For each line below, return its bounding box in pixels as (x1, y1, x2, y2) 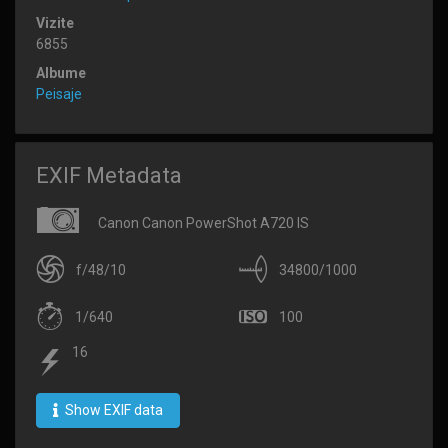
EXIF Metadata (36, 162, 182, 188)
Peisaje (36, 85, 82, 102)
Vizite (36, 14, 74, 31)
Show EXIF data (62, 401, 163, 418)
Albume (36, 64, 86, 81)
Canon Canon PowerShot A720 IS (95, 214, 309, 231)
